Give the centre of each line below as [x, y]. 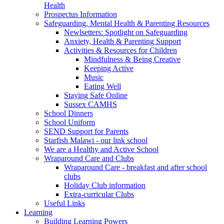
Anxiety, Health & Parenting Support [122, 41]
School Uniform [69, 122]
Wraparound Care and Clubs [89, 158]
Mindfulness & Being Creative [132, 59]
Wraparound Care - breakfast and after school [135, 167]
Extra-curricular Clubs [99, 194]
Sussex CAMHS [90, 104]
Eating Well [102, 86]
